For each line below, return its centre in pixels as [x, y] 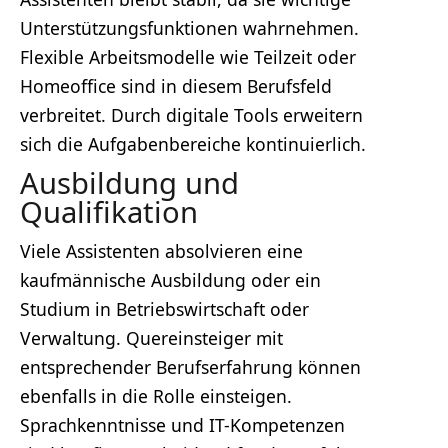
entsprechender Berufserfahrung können [190, 366]
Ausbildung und [129, 182]
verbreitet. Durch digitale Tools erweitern [191, 114]
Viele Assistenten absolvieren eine [161, 250]
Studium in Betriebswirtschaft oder [164, 308]
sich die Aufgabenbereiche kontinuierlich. [193, 143]
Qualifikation [109, 211]
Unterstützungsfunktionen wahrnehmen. [189, 27]
